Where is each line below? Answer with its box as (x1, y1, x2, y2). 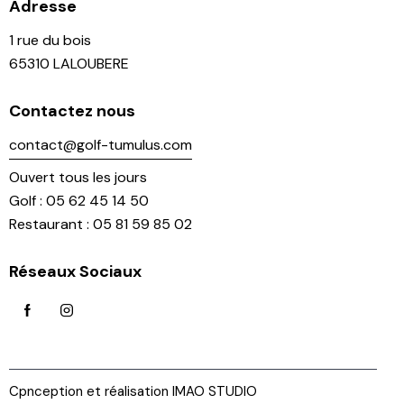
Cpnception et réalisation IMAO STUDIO (9, 382, 257, 401)
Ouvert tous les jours (9, 167, 147, 187)
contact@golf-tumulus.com (9, 135, 192, 155)
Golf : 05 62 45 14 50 (9, 190, 149, 210)
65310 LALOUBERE (9, 54, 129, 74)
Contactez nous (9, 99, 135, 122)
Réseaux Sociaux (9, 260, 142, 282)
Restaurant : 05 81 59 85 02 (9, 214, 192, 234)
